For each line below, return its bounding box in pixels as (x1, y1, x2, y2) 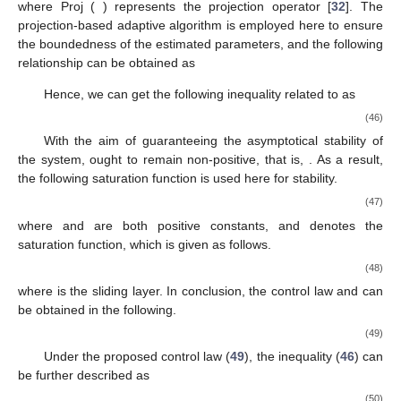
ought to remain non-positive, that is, (90, 152, 310, 167)
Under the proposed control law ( (43, 349, 231, 364)
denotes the (310, 218, 383, 233)
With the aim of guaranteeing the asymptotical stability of (43, 133, 383, 149)
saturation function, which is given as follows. (18, 236, 271, 252)
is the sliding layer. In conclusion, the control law (56, 283, 337, 298)
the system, (18, 152, 90, 167)
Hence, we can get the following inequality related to (43, 87, 342, 102)
